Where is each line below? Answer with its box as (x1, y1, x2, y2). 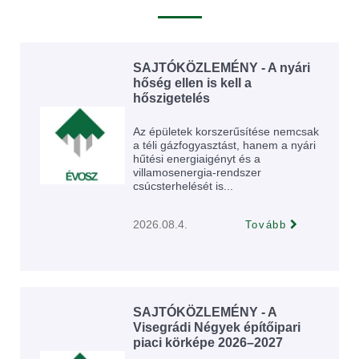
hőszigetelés (133, 91, 210, 105)
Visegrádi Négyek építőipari (133, 321, 301, 334)
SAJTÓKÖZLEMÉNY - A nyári (133, 60, 310, 75)
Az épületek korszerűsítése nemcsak (133, 124, 319, 138)
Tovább (244, 218, 287, 231)
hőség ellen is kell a (133, 75, 252, 90)
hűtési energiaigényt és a (133, 151, 260, 165)
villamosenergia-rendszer (133, 165, 261, 179)
